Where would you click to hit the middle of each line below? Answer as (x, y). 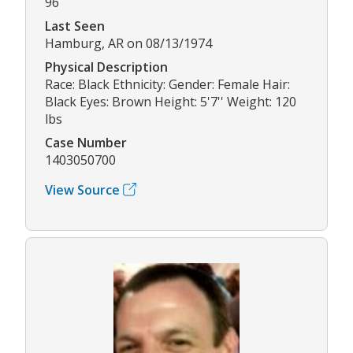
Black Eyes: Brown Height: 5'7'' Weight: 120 (171, 101)
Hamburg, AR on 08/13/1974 (128, 43)
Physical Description (106, 67)
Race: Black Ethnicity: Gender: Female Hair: (167, 84)
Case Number (86, 142)
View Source (82, 190)
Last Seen (75, 26)
